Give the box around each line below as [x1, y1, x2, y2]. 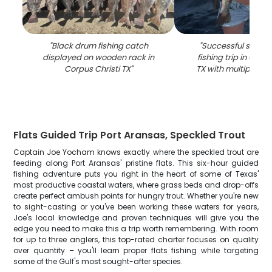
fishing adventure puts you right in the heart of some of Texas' [13, 169, 259, 179]
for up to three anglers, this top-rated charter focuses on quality [13, 234, 259, 245]
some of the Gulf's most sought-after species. [13, 256, 183, 267]
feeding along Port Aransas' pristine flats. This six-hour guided [13, 158, 259, 168]
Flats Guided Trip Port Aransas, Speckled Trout [13, 128, 246, 142]
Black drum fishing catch [51, 40, 148, 52]
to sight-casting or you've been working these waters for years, [13, 202, 259, 212]
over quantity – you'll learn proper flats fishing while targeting [13, 245, 259, 256]
